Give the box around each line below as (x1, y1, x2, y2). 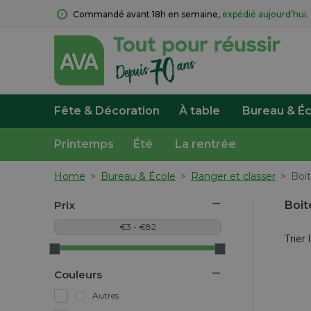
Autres (92, 290, 119, 301)
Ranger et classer (191, 170, 276, 183)
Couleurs (54, 268, 102, 281)
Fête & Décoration (54, 104, 160, 117)
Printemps (54, 137, 114, 151)
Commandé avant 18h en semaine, (73, 9, 222, 19)
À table (179, 104, 220, 117)
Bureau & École (101, 170, 176, 183)
